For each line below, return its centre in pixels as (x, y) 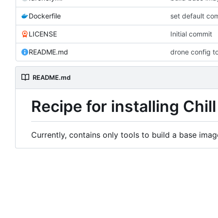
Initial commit (191, 34)
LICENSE (43, 34)
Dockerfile (45, 16)
